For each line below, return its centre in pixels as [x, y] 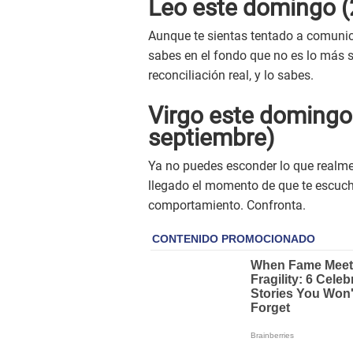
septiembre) [211, 137]
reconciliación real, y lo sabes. [231, 75]
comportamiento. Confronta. [227, 205]
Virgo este [204, 115]
